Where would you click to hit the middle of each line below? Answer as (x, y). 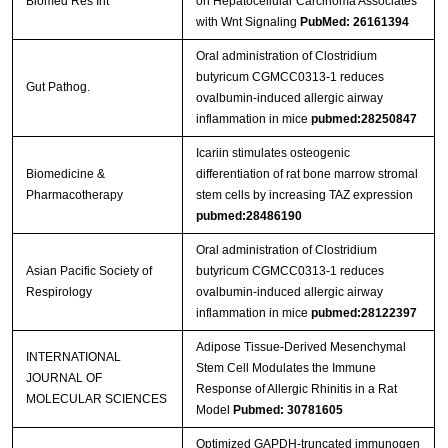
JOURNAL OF (63, 378)
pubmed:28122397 (363, 313)
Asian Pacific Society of (88, 271)
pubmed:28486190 (248, 216)
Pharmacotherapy (74, 195)
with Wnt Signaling (247, 22)
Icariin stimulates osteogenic (272, 153)
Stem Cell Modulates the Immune (285, 368)
